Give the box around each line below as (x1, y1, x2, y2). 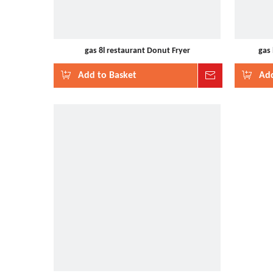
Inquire (222, 71, 252, 80)
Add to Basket (78, 71, 136, 80)
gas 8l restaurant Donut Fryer (84, 46, 190, 55)
